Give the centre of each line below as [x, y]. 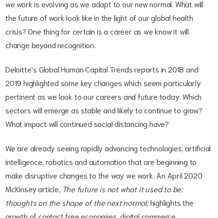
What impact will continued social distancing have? [87, 124]
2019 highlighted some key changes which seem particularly [103, 83]
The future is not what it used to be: [123, 189]
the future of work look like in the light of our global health [99, 18]
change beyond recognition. [50, 45]
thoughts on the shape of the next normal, [77, 202]
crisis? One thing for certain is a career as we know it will [97, 31]
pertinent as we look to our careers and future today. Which [104, 96]
